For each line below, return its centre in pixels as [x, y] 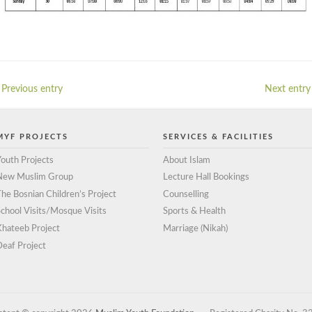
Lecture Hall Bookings [206, 178]
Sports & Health [194, 212]
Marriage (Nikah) [195, 228]
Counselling [186, 194]
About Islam [187, 160]
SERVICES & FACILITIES [218, 136]
